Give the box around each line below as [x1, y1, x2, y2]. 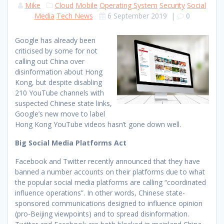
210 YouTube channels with [15, 87, 104, 97]
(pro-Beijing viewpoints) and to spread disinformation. [15, 208, 191, 218]
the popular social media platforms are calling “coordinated [15, 177, 206, 187]
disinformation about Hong [15, 66, 102, 76]
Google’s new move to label [15, 108, 105, 118]
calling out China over [15, 56, 84, 66]
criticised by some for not [15, 45, 97, 55]
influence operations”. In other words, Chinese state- [15, 187, 185, 197]
